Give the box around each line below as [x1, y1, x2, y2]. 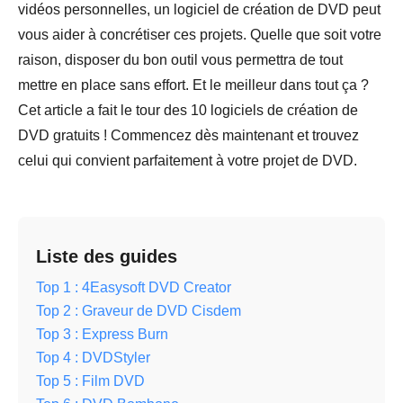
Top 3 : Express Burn [36, 327, 168, 343]
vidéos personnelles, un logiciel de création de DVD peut [18, 2, 381, 18]
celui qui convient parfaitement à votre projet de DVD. [18, 153, 357, 169]
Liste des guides [36, 246, 177, 267]
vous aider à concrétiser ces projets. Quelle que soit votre [18, 27, 381, 43]
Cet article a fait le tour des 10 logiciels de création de [18, 103, 358, 119]
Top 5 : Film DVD [36, 373, 145, 390]
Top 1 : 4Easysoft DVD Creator [36, 280, 231, 296]
